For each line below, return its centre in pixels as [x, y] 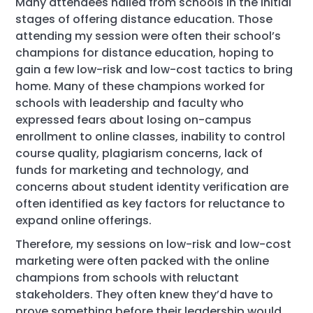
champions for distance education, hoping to [145, 53]
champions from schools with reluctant [128, 278]
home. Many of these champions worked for [140, 86]
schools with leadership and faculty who [130, 103]
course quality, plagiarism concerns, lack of [139, 153]
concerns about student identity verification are [152, 187]
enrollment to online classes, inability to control [151, 137]
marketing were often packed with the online [143, 261]
